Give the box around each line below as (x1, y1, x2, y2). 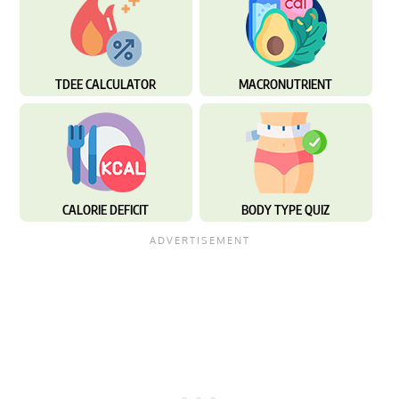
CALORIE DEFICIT (62, 201, 150, 217)
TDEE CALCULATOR (55, 76, 157, 92)
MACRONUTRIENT (239, 76, 333, 92)
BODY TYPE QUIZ (241, 201, 330, 217)
